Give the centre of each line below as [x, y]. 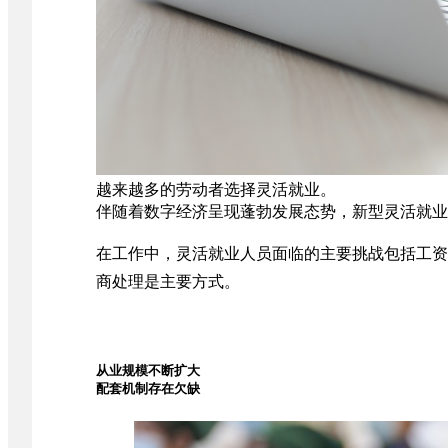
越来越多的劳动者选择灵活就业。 [216, 189]
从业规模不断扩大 [148, 370]
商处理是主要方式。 [168, 281]
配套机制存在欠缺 [148, 388]
